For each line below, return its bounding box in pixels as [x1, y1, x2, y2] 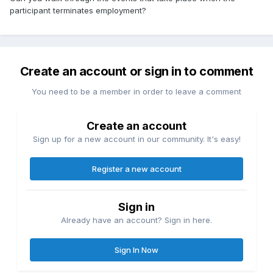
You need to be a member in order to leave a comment [32, 87, 241, 97]
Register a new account [91, 164, 182, 174]
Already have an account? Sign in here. [61, 215, 212, 225]
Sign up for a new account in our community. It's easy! [32, 134, 241, 144]
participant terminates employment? [10, 5, 146, 16]
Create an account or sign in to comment [19, 64, 253, 79]
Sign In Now [115, 245, 158, 255]
